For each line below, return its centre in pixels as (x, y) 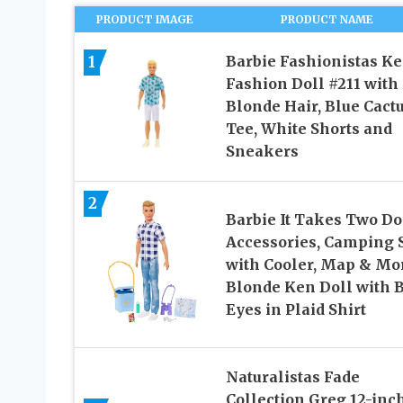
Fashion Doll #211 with (312, 84)
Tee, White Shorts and (309, 129)
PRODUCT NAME (327, 20)
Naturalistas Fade (292, 376)
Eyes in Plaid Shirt (296, 309)
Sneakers (262, 152)
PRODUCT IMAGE (145, 20)
